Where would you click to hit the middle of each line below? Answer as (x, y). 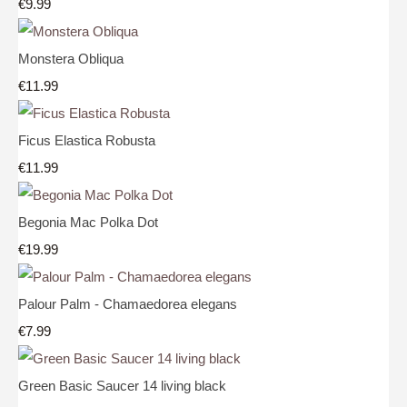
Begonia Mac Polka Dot (88, 222)
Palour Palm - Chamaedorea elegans (128, 303)
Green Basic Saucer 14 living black (122, 385)
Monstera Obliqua (71, 58)
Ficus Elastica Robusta (87, 140)
